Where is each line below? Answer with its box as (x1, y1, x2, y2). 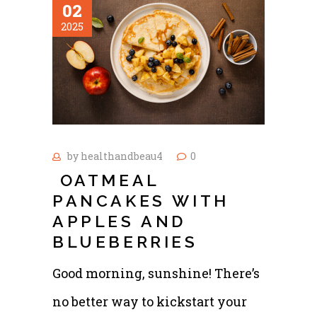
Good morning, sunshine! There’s (52, 264, 260, 282)
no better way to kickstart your (52, 292, 247, 310)
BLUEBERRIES (52, 231, 198, 251)
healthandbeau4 (81, 149, 163, 163)
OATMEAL (52, 170, 159, 190)
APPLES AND (52, 211, 187, 231)
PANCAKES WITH (52, 190, 229, 210)
